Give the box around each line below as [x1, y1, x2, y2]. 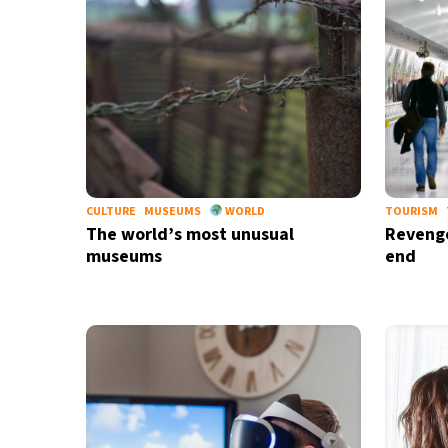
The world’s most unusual [85, 222, 294, 247]
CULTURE [85, 203, 136, 220]
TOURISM [384, 203, 438, 220]
